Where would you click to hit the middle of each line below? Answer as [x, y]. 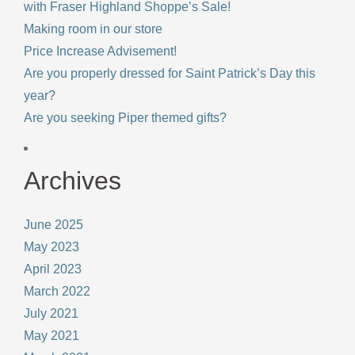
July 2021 [51, 313]
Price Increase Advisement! [100, 51]
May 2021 [52, 335]
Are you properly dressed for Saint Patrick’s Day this [170, 73]
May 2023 [52, 246]
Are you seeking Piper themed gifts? [125, 117]
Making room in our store [93, 29]
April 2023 [53, 269]
